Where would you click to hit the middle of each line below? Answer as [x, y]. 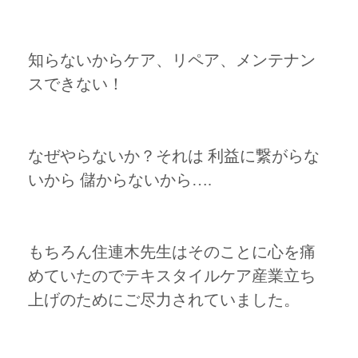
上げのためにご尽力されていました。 [164, 299]
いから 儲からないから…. [120, 179]
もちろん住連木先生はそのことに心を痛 [172, 251]
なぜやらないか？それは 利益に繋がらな [174, 155]
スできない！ [76, 84]
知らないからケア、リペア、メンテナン [172, 60]
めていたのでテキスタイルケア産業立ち [172, 275]
